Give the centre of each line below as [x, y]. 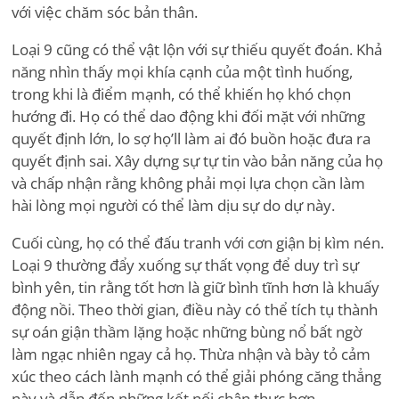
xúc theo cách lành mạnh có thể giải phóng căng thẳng [196, 377]
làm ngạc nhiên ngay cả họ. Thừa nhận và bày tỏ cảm [191, 354]
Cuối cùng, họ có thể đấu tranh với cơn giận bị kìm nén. [198, 243]
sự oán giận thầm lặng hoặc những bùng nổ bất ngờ [187, 332]
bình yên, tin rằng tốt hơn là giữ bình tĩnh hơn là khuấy [195, 288]
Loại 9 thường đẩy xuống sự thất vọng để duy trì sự [185, 265]
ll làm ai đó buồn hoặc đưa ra [272, 139]
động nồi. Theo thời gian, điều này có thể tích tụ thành [195, 310]
